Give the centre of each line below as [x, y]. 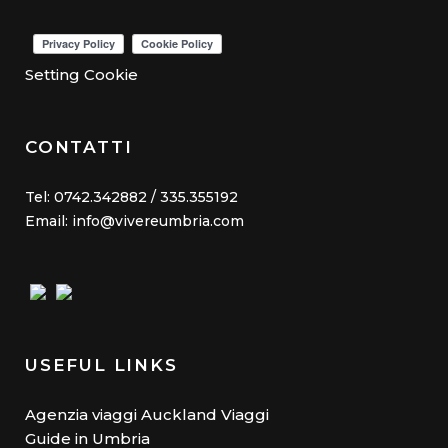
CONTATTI [79, 146]
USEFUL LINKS [101, 365]
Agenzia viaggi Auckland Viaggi [147, 414]
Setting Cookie [81, 74]
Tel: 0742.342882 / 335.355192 [131, 196]
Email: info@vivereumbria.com [134, 220]
